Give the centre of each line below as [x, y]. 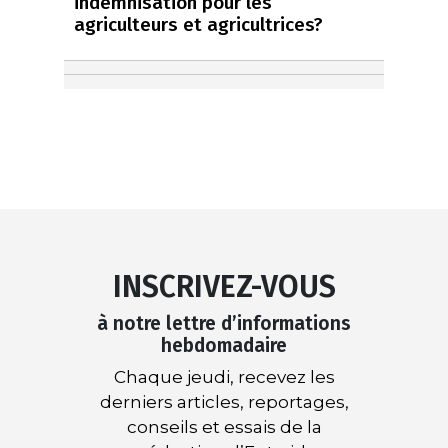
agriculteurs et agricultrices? [198, 25]
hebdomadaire [224, 346]
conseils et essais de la [224, 427]
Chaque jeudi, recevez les [224, 377]
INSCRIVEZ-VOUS [224, 287]
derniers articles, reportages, [224, 402]
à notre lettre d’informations [224, 324]
